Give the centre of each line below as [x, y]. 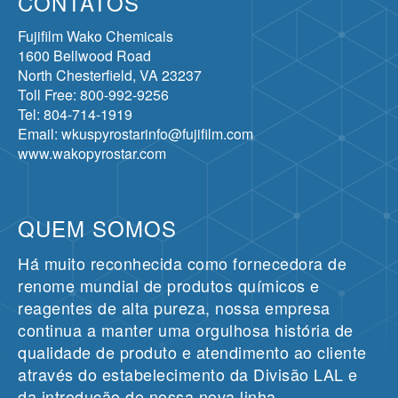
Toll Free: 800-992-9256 [93, 94]
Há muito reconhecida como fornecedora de [182, 263]
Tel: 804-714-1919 [75, 114]
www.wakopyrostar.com [92, 153]
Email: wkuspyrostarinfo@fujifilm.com [135, 133]
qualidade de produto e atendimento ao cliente [192, 351]
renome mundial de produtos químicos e [169, 285]
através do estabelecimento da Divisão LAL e [188, 374]
